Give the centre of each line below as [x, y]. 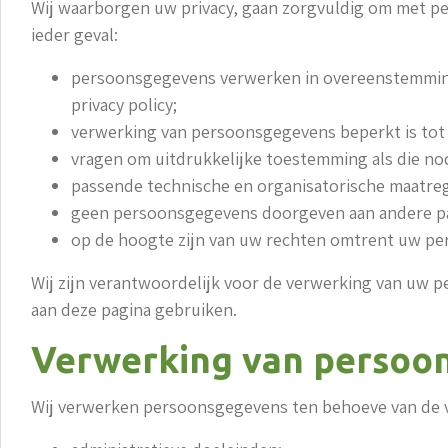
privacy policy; [124, 104]
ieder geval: [74, 34]
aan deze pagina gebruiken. [134, 309]
